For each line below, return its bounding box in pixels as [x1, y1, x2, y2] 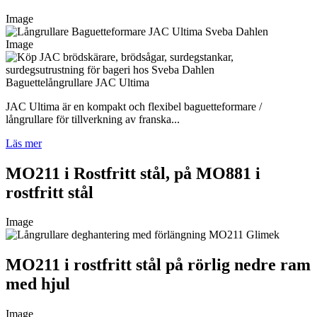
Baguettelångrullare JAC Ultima [6, 76, 149, 88]
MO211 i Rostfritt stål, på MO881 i [6, 163, 260, 183]
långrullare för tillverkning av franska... [6, 113, 180, 125]
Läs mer [6, 137, 42, 149]
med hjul [6, 275, 70, 294]
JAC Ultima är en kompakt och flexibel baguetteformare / [6, 100, 262, 113]
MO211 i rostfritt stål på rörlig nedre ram [6, 255, 311, 275]
